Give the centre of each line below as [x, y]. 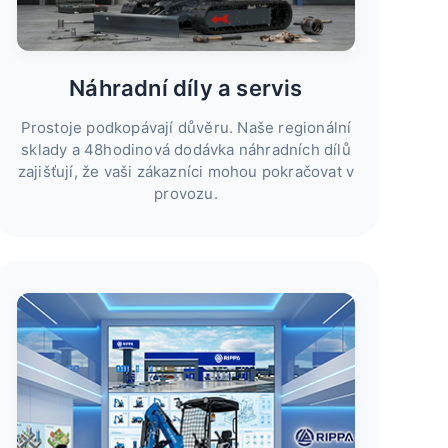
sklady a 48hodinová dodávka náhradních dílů [186, 150]
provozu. [186, 194]
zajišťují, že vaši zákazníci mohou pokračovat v [186, 172]
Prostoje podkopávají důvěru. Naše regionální [186, 128]
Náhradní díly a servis [186, 88]
